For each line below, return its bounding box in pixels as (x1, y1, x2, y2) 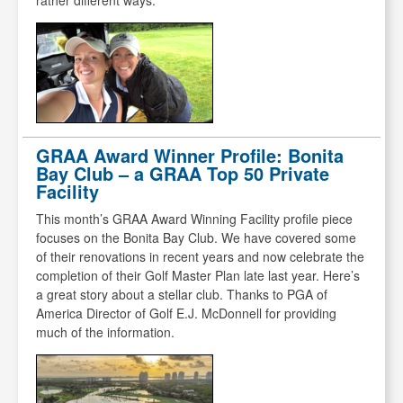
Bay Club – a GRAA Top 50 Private (36, 160, 329, 187)
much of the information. (36, 323, 175, 342)
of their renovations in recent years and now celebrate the (36, 247, 364, 266)
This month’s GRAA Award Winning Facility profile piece (36, 210, 353, 228)
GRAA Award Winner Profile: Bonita (36, 142, 344, 169)
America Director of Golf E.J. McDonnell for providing (36, 304, 336, 323)
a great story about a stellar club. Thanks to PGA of (36, 285, 327, 304)
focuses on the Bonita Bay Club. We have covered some (36, 228, 356, 247)
